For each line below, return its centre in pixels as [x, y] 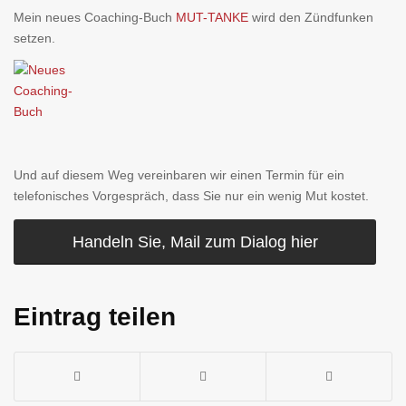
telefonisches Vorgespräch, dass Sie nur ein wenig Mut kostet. [191, 195]
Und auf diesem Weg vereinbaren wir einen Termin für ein [179, 174]
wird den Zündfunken [311, 17]
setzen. [34, 38]
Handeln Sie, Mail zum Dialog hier [195, 242]
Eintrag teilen [95, 317]
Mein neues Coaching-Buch [95, 17]
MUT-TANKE [212, 17]
